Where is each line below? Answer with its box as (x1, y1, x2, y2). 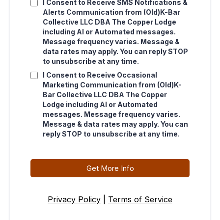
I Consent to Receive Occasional (43, 71, 157, 79)
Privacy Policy (48, 194, 101, 204)
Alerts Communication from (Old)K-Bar (43, 8, 180, 16)
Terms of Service (108, 194, 172, 204)
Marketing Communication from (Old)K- (43, 81, 182, 89)
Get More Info (86, 164, 134, 173)
